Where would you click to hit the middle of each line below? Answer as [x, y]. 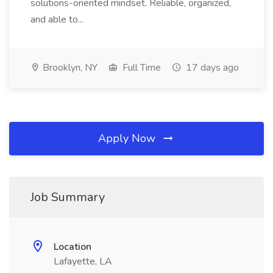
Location [73, 247]
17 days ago [211, 68]
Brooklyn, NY [69, 68]
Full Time [140, 68]
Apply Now [128, 138]
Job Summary [68, 197]
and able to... [58, 19]
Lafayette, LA [83, 261]
